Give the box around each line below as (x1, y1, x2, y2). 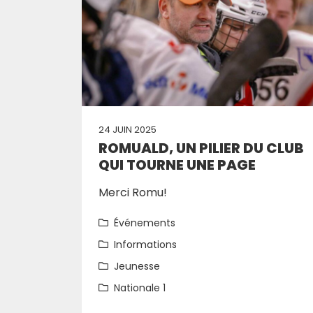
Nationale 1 (114, 281, 166, 295)
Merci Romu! (99, 184, 167, 201)
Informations (114, 238, 177, 252)
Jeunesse (114, 259, 160, 273)
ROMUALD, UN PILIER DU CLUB (99, 138, 304, 158)
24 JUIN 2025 (99, 123, 156, 136)
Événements (114, 216, 175, 230)
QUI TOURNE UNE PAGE (99, 155, 256, 175)
